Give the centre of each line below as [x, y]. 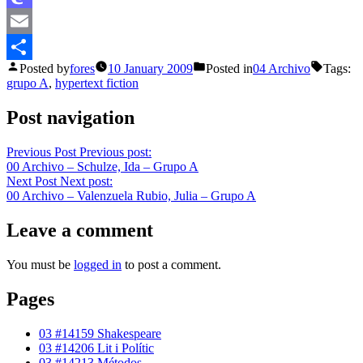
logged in [98, 264]
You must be [40, 264]
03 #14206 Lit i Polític [96, 348]
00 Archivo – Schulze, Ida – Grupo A [102, 166]
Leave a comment [80, 230]
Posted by [45, 69]
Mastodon [32, 21]
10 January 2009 [150, 69]
